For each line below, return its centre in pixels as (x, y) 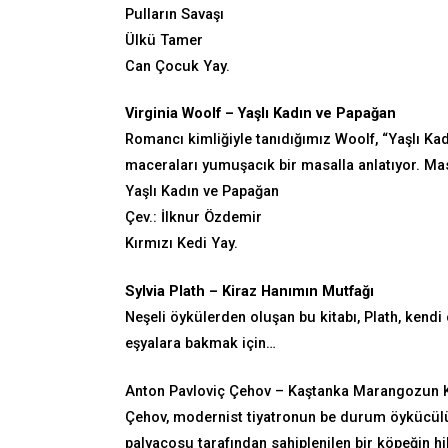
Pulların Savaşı (174, 14)
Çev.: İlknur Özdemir (193, 218)
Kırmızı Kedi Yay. (181, 244)
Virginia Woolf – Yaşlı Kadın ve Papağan (260, 114)
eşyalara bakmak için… (200, 344)
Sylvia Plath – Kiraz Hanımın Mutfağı (249, 292)
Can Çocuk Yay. (177, 66)
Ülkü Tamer (164, 40)
